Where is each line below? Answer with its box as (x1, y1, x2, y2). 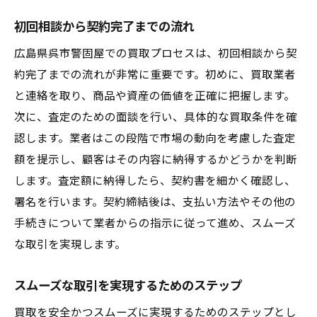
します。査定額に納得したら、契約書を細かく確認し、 (14, 175, 296, 188)
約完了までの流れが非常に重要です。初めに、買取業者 (14, 69, 296, 81)
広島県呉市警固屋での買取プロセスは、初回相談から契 (14, 47, 297, 60)
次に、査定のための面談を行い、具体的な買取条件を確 (14, 111, 297, 124)
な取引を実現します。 (14, 238, 126, 251)
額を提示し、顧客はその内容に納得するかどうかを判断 (14, 154, 297, 166)
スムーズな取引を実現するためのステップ (14, 279, 242, 293)
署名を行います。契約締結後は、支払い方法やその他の (14, 196, 296, 209)
